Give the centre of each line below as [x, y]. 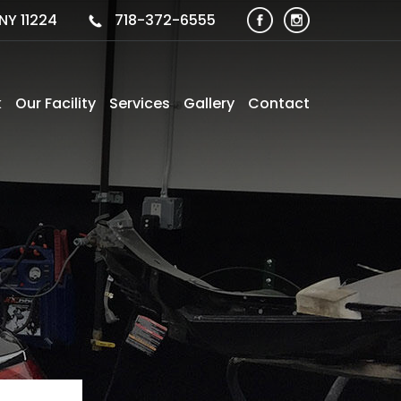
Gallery [209, 103]
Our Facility [55, 103]
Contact [279, 103]
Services [140, 103]
